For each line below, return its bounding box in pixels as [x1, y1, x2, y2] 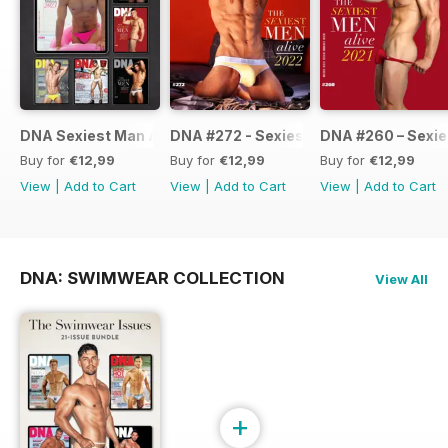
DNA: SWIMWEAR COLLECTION [20, 268, 285, 289]
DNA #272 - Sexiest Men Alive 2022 [170, 127, 423, 145]
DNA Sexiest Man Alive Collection [20, 127, 261, 145]
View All [375, 271, 428, 288]
